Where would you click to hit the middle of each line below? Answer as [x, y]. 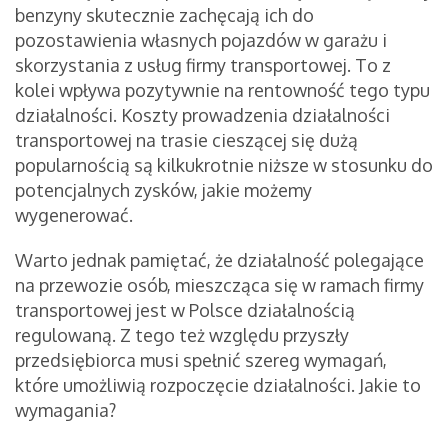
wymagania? [67, 410]
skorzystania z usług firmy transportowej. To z [203, 65]
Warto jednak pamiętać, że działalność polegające [219, 260]
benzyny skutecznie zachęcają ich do [164, 15]
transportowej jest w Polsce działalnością [185, 310]
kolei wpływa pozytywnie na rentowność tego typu [222, 90]
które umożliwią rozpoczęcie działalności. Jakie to [218, 385]
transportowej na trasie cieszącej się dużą [186, 140]
